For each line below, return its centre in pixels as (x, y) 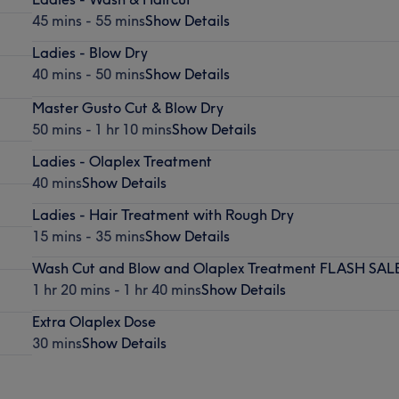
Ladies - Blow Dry (90, 52)
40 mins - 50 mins (88, 73)
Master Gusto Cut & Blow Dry (127, 107)
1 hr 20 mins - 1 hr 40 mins (116, 289)
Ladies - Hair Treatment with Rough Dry (163, 214)
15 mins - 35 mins (88, 236)
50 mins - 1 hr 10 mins (102, 129)
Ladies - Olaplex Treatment (122, 161)
